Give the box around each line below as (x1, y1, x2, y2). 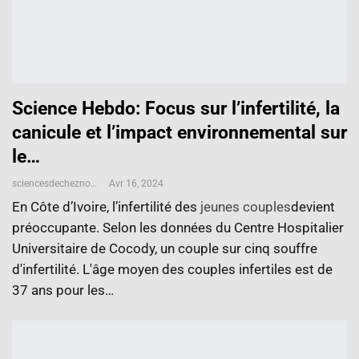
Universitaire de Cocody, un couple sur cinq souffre (12, 240, 317, 256)
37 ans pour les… (12, 281, 114, 298)
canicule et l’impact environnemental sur (12, 121, 347, 143)
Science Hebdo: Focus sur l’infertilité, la (12, 97, 340, 119)
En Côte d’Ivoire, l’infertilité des (12, 198, 200, 215)
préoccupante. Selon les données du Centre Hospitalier (12, 219, 344, 236)
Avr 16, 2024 (109, 177, 163, 189)
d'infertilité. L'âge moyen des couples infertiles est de (12, 260, 333, 277)
